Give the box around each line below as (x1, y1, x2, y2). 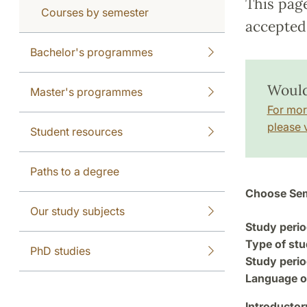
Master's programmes (30, 84, 143, 99)
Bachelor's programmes (30, 45, 153, 59)
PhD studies (30, 243, 90, 258)
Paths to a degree (30, 164, 119, 178)
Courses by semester (41, 5, 149, 19)
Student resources (30, 124, 123, 138)
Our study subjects (30, 204, 125, 218)
